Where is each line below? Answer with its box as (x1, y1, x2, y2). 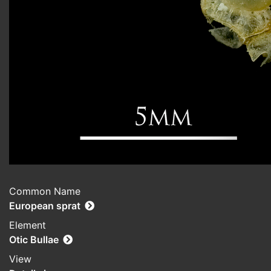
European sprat (9, 200, 80, 212)
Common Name (9, 185, 80, 198)
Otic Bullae (9, 233, 59, 246)
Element (9, 219, 46, 232)
